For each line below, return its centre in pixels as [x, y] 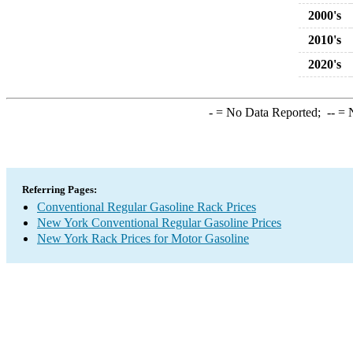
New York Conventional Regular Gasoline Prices [159, 223]
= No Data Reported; [269, 112]
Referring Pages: [59, 190]
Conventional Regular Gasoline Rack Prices [147, 207]
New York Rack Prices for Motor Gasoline [143, 238]
